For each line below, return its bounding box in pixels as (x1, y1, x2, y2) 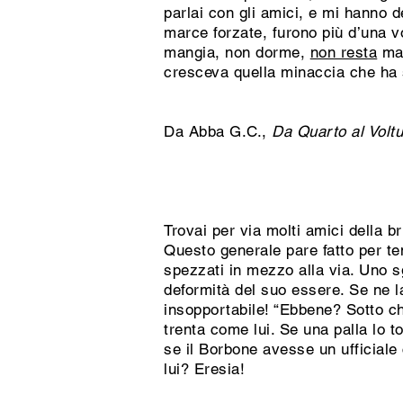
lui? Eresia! (164, 360, 250, 378)
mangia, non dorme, (164, 43, 310, 61)
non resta (309, 43, 378, 61)
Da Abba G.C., (164, 122, 273, 140)
